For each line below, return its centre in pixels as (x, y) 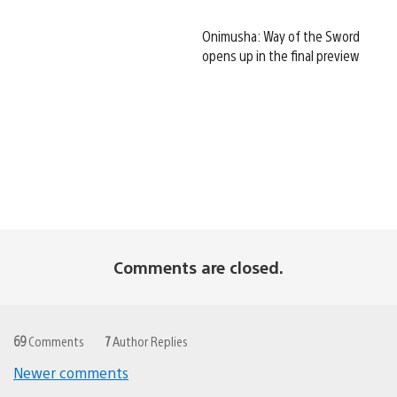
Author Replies (149, 341)
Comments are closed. (198, 268)
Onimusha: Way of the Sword (281, 36)
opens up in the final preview (281, 56)
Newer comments (71, 373)
